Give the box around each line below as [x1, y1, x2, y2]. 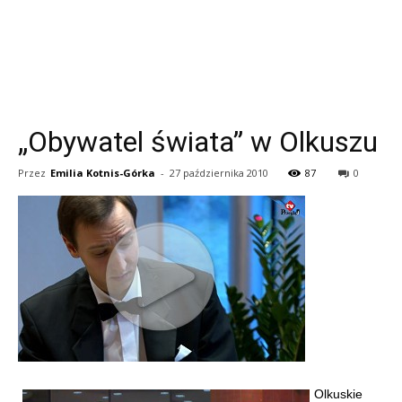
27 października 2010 [170, 166, 268, 179]
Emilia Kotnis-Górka [50, 166, 155, 179]
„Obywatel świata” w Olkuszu [18, 125, 378, 159]
